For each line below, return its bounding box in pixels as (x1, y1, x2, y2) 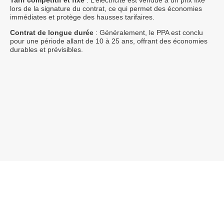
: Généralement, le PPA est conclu (93, 28, 203, 36)
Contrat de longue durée (10, 28, 93, 36)
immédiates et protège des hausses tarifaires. (10, 12, 154, 21)
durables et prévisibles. (10, 45, 83, 53)
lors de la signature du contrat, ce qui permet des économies (10, 4, 202, 12)
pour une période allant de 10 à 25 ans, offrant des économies (10, 36, 207, 45)
